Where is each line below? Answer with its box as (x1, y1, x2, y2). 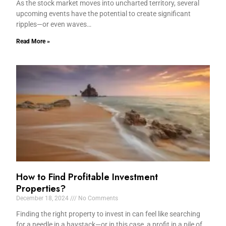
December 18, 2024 (16, 195, 71, 202)
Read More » (16, 37, 50, 45)
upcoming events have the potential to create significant (16, 9, 191, 18)
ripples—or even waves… (16, 20, 92, 28)
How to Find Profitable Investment (16, 171, 158, 184)
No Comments (77, 195, 119, 202)
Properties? (16, 182, 66, 196)
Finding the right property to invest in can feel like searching (16, 210, 201, 218)
